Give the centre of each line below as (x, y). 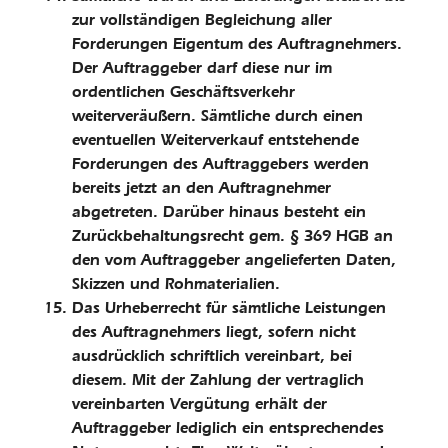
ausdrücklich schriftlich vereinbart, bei (212, 355)
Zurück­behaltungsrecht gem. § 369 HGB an (232, 235)
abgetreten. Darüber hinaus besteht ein (219, 211)
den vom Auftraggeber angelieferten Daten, (234, 259)
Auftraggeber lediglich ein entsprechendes (228, 427)
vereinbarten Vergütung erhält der (199, 403)
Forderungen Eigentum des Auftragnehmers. (237, 43)
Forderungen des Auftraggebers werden (220, 163)
